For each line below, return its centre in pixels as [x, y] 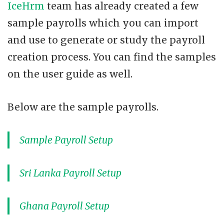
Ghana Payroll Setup [64, 206]
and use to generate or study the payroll [106, 40]
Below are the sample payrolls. [83, 107]
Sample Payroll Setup [66, 140]
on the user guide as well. [70, 74]
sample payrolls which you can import [103, 23]
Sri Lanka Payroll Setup [70, 173]
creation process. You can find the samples [112, 57]
